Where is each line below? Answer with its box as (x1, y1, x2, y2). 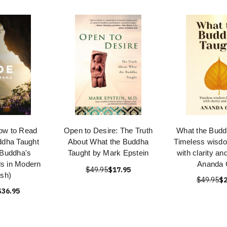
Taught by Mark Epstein (67, 148, 149, 157)
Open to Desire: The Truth (63, 126, 153, 135)
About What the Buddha (67, 137, 149, 146)
